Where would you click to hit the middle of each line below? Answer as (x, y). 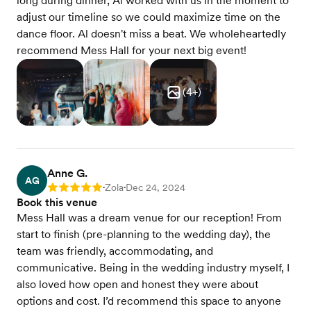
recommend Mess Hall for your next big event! (132, 51)
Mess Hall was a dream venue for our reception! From (149, 218)
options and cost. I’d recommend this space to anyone (149, 301)
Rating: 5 (67, 189)
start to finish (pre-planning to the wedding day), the (144, 235)
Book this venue (57, 203)
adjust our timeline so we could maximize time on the (149, 17)
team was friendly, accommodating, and (115, 251)
